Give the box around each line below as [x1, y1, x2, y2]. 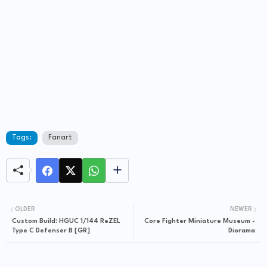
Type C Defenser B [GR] [12, 227, 90, 234]
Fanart [48, 134, 72, 142]
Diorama [228, 227, 255, 234]
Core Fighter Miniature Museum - [144, 218, 255, 225]
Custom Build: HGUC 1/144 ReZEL [12, 218, 120, 225]
